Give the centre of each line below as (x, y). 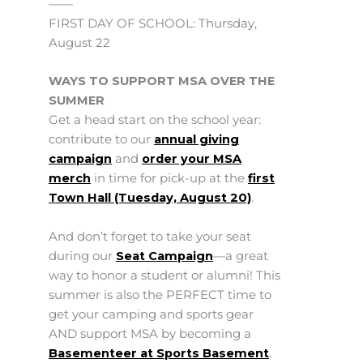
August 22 (79, 43)
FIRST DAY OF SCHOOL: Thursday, (153, 23)
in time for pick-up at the (169, 179)
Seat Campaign (164, 256)
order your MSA (192, 159)
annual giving (196, 140)
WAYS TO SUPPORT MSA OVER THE (162, 81)
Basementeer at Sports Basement (159, 353)
